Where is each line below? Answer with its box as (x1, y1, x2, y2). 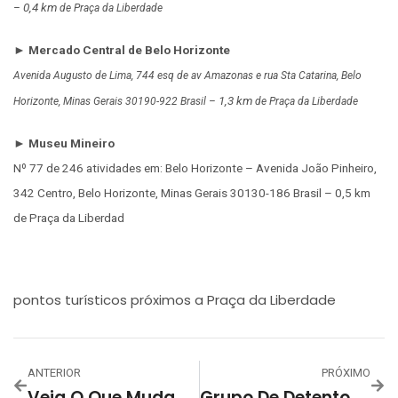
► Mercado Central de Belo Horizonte (13, 42, 230, 57)
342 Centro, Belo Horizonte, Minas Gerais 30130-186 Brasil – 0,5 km (13, 186, 370, 201)
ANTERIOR (28, 366, 81, 380)
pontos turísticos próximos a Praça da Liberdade (13, 291, 336, 310)
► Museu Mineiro (13, 136, 115, 151)
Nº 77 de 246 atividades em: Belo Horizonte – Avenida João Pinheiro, (13, 161, 377, 176)
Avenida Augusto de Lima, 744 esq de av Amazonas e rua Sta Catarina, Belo (13, 68, 362, 82)
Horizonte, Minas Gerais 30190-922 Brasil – (13, 94, 219, 107)
